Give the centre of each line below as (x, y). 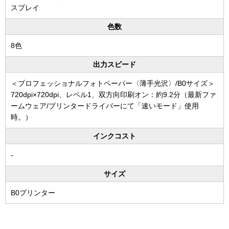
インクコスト (114, 136)
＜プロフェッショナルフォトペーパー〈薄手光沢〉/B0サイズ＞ (113, 84)
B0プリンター (33, 193)
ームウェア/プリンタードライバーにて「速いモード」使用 (105, 106)
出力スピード (114, 65)
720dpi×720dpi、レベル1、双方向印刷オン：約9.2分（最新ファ (113, 95)
